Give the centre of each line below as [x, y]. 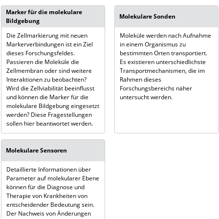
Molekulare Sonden [147, 16]
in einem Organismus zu [153, 44]
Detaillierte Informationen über [48, 169]
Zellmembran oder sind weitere [49, 70]
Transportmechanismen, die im [162, 70]
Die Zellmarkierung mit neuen [47, 35]
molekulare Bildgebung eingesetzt [53, 106]
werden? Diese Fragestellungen [49, 114]
